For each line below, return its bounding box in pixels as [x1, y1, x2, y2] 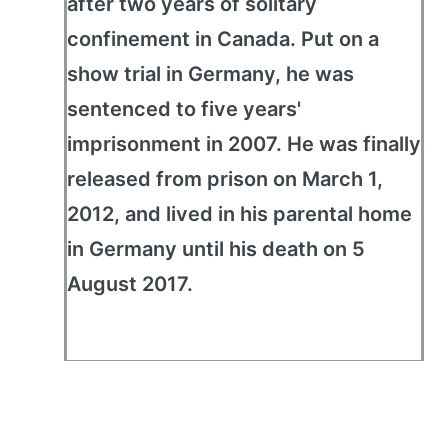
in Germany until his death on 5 [67, 237, 365, 261]
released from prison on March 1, [67, 167, 383, 191]
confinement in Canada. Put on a [67, 27, 379, 51]
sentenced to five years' [67, 97, 301, 121]
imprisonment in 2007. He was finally [67, 132, 421, 156]
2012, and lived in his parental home [67, 202, 412, 226]
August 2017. [67, 272, 193, 296]
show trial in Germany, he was [67, 62, 354, 86]
